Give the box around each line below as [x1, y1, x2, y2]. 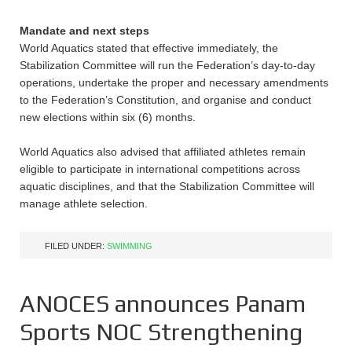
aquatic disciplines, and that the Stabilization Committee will [20, 180, 314, 192]
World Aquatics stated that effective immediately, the [20, 42, 278, 54]
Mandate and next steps [20, 24, 149, 37]
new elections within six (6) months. [20, 111, 196, 123]
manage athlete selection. [20, 197, 148, 210]
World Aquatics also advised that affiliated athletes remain [20, 145, 306, 158]
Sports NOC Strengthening [20, 318, 302, 346]
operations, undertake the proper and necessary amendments [20, 76, 328, 89]
